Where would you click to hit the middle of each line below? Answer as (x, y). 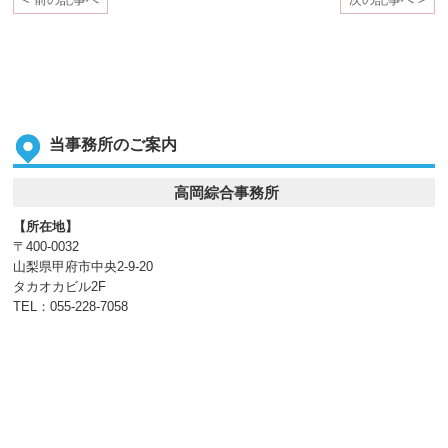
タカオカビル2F (60, 286)
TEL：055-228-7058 (71, 306)
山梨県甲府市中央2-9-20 (83, 266)
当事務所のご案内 (113, 144)
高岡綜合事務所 (227, 193)
